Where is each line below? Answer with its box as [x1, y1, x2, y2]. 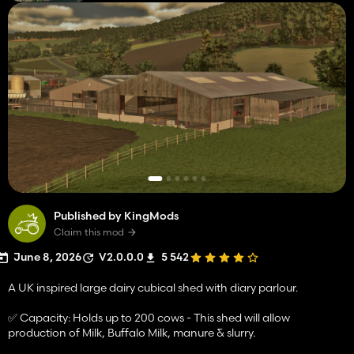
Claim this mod [54, 225, 124, 238]
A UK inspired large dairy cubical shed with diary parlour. [8, 280, 298, 295]
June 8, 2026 [13, 249, 81, 264]
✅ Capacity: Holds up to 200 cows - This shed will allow [8, 310, 290, 325]
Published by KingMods [54, 208, 179, 223]
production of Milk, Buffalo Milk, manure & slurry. [8, 325, 255, 340]
